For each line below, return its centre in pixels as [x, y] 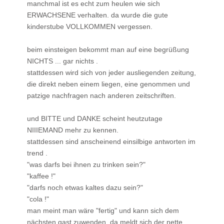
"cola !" [38, 199]
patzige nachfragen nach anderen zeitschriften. [101, 95]
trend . [37, 153]
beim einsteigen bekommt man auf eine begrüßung [108, 49]
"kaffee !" [41, 176]
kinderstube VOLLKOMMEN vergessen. [90, 26]
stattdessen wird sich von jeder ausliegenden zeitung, [111, 72]
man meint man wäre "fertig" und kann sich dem [103, 210]
